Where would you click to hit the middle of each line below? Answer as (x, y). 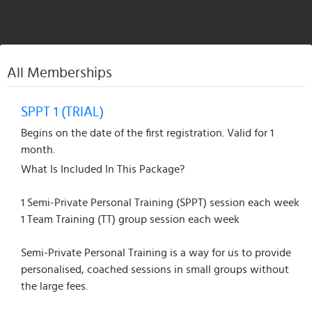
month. (38, 149)
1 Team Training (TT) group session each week (130, 219)
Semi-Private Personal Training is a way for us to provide (156, 252)
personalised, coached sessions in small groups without (155, 269)
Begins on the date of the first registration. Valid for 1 (147, 133)
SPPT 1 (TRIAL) (62, 111)
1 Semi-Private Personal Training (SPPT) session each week (160, 202)
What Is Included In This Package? (103, 169)
